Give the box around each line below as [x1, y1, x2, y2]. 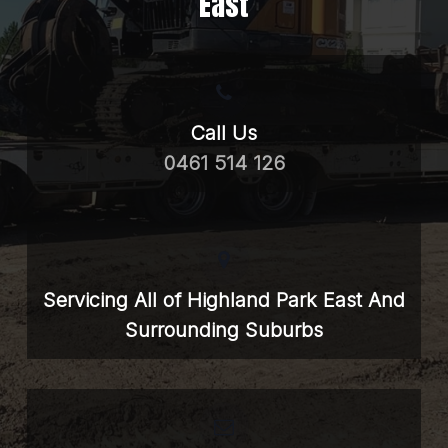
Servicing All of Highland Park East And [42, 288, 405, 313]
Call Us [190, 121, 258, 146]
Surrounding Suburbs [124, 318, 323, 343]
